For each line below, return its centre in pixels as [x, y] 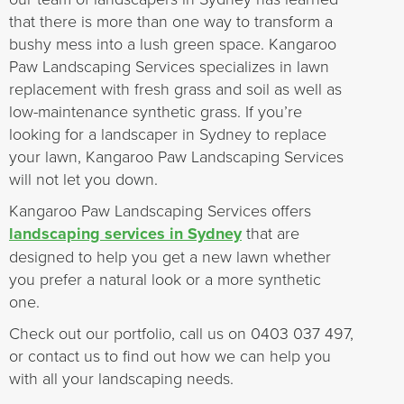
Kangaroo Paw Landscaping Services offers [160, 210]
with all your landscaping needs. [121, 378]
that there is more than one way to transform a [171, 21]
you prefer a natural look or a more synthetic [165, 279]
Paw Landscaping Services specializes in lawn [169, 66]
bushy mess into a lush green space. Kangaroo [173, 43]
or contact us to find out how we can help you [170, 355]
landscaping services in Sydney [125, 234]
